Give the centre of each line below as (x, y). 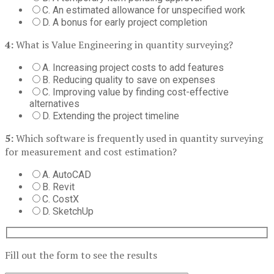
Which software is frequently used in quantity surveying (138, 138)
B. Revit (58, 187)
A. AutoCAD (67, 174)
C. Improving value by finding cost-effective (135, 92)
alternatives (54, 103)
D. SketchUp (68, 211)
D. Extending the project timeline (111, 116)
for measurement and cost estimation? (91, 151)
